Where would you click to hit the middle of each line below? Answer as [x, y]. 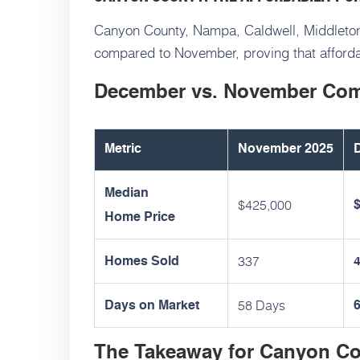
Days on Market [152, 306]
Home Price [140, 217]
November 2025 [286, 149]
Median [127, 193]
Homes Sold [142, 262]
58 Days [262, 305]
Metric [123, 149]
